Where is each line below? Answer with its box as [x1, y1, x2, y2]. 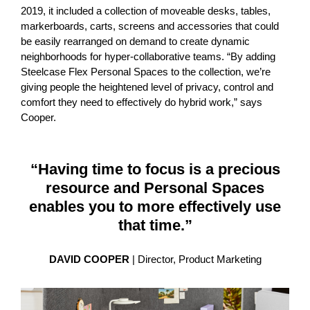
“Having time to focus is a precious [30, 161, 280, 178]
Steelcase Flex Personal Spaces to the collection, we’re [21, 66, 271, 77]
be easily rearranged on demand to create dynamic [21, 35, 250, 47]
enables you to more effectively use [29, 198, 281, 215]
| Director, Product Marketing [129, 253, 262, 265]
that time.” [118, 217, 192, 234]
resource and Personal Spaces [46, 179, 264, 197]
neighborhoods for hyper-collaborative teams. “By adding [21, 51, 275, 62]
